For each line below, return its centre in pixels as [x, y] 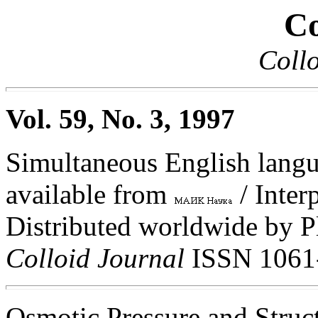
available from [90, 194]
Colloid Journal [99, 258]
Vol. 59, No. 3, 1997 [120, 119]
